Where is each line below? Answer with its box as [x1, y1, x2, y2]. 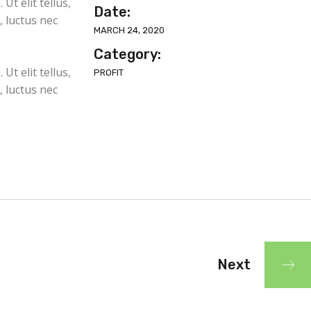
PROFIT [93, 67, 124, 78]
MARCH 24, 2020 [93, 25, 165, 36]
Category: [93, 46, 161, 63]
